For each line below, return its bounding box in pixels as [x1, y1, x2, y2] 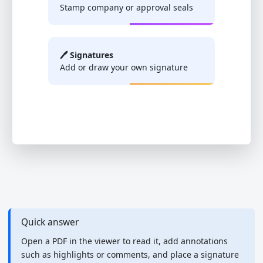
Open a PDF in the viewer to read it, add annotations [21, 235, 228, 247]
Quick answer [21, 215, 79, 228]
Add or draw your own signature [60, 61, 188, 73]
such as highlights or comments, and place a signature [21, 249, 239, 260]
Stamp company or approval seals [60, 1, 193, 13]
